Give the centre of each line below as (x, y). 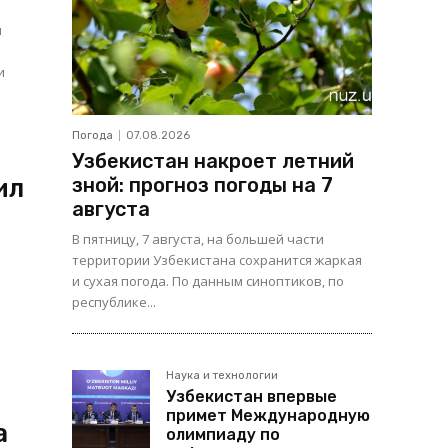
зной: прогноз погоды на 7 (202, 185)
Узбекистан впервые (251, 397)
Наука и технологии (222, 376)
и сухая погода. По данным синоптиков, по (208, 281)
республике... (114, 302)
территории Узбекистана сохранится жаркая (217, 260)
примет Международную (268, 416)
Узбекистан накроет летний (213, 161)
